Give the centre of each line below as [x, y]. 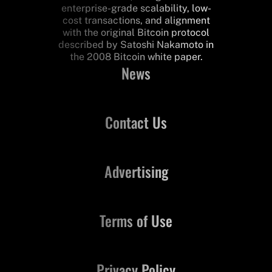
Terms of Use [136, 220]
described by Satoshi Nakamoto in [136, 44]
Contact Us [136, 122]
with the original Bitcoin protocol [136, 32]
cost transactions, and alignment [136, 20]
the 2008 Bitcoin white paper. [136, 56]
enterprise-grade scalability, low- [136, 8]
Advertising [136, 171]
